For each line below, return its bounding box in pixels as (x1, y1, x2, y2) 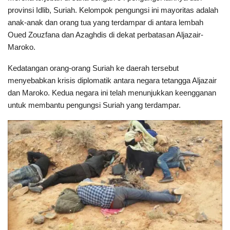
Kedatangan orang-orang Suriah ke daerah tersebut (8, 63, 179, 72)
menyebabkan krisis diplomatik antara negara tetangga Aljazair (8, 75, 217, 85)
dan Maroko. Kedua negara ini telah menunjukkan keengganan (8, 88, 216, 97)
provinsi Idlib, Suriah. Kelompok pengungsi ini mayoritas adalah (8, 5, 218, 14)
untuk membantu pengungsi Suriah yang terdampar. (8, 100, 181, 109)
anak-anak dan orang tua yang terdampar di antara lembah (8, 17, 203, 27)
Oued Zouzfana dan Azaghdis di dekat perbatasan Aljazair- (8, 30, 203, 39)
